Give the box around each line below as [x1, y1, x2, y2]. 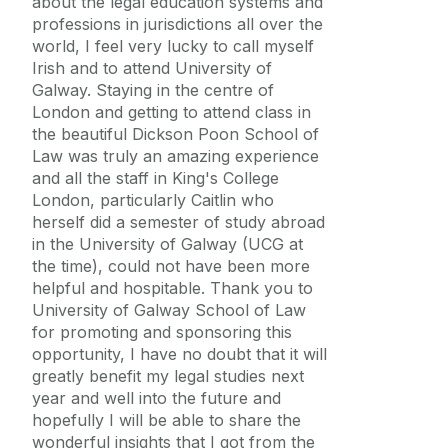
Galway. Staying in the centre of [32, 80, 274, 101]
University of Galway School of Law [32, 300, 306, 321]
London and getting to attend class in [32, 102, 311, 123]
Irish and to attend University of [32, 58, 272, 79]
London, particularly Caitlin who [32, 190, 274, 211]
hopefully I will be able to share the [32, 410, 301, 431]
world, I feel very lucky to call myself [32, 36, 314, 57]
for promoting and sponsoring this [32, 322, 292, 343]
